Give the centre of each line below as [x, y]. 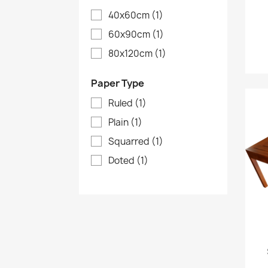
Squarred [130, 142]
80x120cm [131, 54]
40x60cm [130, 15]
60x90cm [130, 34]
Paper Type [118, 83]
